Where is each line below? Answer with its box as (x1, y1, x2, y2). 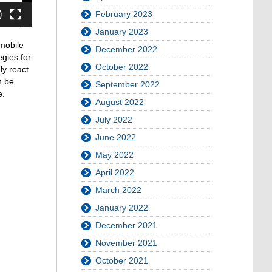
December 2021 (95, 220, 157, 231)
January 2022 (95, 203, 148, 213)
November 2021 (95, 238, 157, 248)
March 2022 (95, 185, 141, 195)
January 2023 (95, 27, 148, 37)
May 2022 (95, 150, 134, 160)
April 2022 (95, 168, 134, 178)
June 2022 (95, 132, 136, 143)
